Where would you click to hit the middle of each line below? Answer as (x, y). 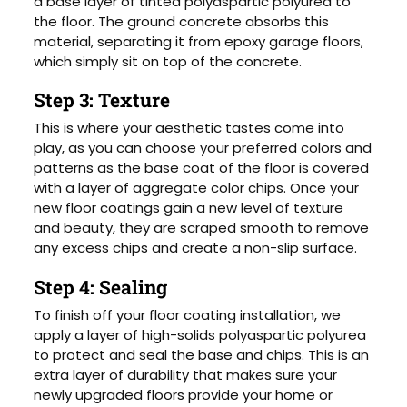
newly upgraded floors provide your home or (184, 394)
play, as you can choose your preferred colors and (203, 148)
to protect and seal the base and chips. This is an (202, 354)
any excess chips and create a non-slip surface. (196, 248)
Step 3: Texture (102, 100)
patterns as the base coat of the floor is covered (202, 168)
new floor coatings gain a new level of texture (189, 208)
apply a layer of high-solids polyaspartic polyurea (200, 334)
